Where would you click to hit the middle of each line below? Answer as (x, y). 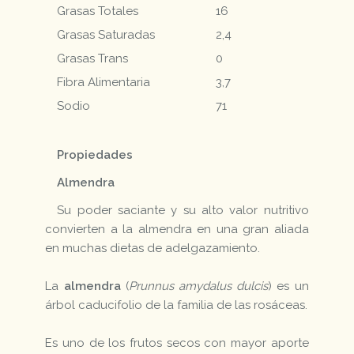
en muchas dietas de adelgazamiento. (153, 248)
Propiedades (95, 154)
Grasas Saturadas (106, 34)
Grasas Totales (98, 11)
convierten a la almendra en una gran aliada (177, 229)
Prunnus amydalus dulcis (198, 286)
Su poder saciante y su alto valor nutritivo (183, 210)
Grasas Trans (93, 58)
